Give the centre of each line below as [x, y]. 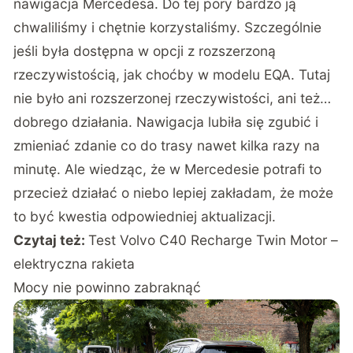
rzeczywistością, [69, 166]
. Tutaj [311, 166]
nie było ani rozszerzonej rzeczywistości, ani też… [173, 190]
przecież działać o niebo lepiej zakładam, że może [174, 284]
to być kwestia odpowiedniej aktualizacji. [145, 308]
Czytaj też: [51, 332]
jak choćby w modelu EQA [208, 166]
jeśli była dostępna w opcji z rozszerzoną [145, 143]
